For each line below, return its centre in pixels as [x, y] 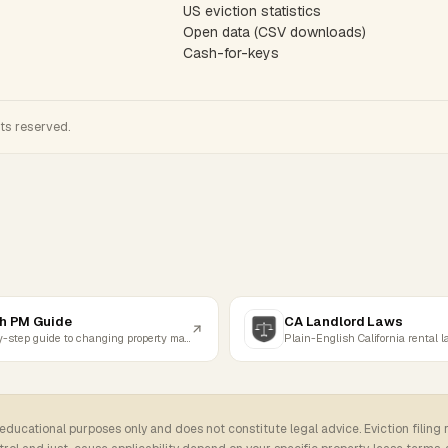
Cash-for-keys [230, 53]
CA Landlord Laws [343, 321]
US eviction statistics [251, 11]
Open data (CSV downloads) [274, 32]
